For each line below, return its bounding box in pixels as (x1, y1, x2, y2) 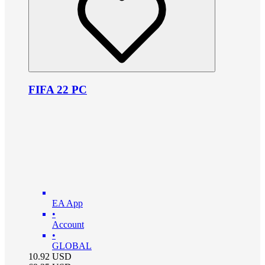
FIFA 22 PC (28, 83, 87, 96)
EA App (52, 198, 83, 209)
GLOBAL (52, 241, 92, 251)
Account (52, 219, 84, 230)
